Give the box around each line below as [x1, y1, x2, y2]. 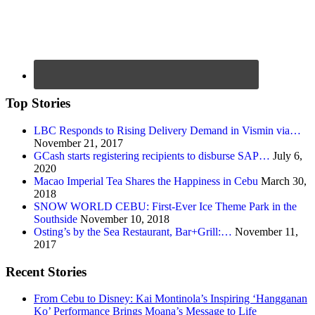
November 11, [232, 225, 298, 238]
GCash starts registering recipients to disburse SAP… [34, 149, 270, 162]
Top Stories [6, 96, 70, 111]
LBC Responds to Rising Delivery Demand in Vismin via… [34, 124, 301, 136]
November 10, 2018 [77, 212, 169, 225]
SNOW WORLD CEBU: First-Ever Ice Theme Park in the [34, 200, 297, 212]
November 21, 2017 [34, 136, 123, 149]
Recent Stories [6, 264, 86, 279]
